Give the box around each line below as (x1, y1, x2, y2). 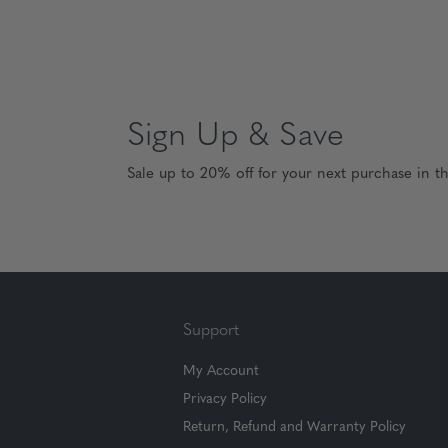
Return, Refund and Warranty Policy (183, 420, 406, 435)
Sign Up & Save (127, 121, 344, 153)
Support (183, 323, 239, 339)
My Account (183, 364, 259, 379)
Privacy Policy (183, 392, 267, 407)
